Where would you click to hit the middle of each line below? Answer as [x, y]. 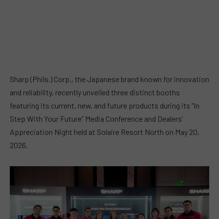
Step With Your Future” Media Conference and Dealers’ [96, 119]
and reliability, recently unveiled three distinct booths [95, 92]
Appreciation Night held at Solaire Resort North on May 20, [105, 132]
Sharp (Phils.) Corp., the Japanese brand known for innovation [109, 79]
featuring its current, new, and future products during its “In [105, 106]
